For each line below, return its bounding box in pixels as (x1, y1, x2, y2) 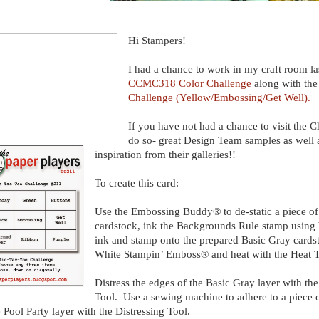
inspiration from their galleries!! (94, 149, 236, 160)
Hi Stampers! (127, 35, 186, 46)
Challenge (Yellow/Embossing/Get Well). (127, 92, 310, 103)
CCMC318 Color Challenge (127, 78, 251, 89)
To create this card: (94, 177, 179, 189)
